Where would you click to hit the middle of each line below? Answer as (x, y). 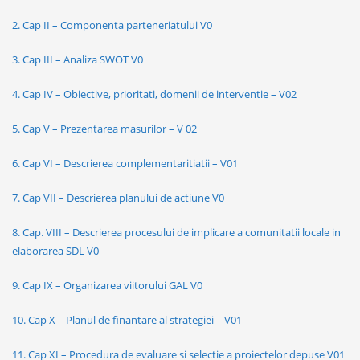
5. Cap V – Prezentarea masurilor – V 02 (104, 128)
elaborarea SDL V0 (55, 250)
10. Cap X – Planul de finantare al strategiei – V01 (127, 319)
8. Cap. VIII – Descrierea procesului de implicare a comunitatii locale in (176, 232)
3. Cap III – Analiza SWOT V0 (78, 59)
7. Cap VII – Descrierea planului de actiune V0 (118, 197)
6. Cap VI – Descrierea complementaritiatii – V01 (125, 163)
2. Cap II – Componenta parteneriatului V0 (112, 25)
